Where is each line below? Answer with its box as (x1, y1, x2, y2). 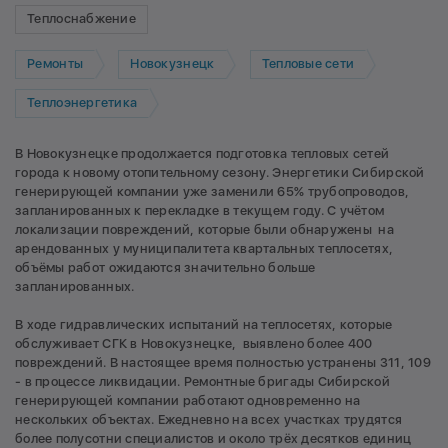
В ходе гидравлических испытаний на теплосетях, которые (15, 316, 393, 332)
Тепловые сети (261, 56, 355, 72)
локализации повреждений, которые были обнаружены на (15, 221, 395, 237)
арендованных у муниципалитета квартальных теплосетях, (15, 240, 394, 256)
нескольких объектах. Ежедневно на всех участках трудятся (15, 411, 403, 427)
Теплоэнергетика (27, 95, 138, 111)
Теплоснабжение (27, 11, 136, 27)
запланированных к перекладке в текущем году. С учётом (15, 202, 385, 218)
